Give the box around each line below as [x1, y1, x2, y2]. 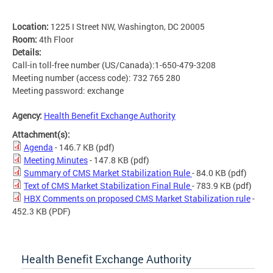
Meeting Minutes [24, 154, 88, 166]
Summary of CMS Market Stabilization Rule [24, 167, 192, 179]
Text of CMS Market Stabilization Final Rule [24, 180, 192, 192]
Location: [12, 21, 51, 33]
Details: [12, 46, 43, 58]
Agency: [12, 110, 44, 122]
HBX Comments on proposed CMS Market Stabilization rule [24, 193, 250, 205]
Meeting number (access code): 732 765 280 [12, 72, 180, 84]
